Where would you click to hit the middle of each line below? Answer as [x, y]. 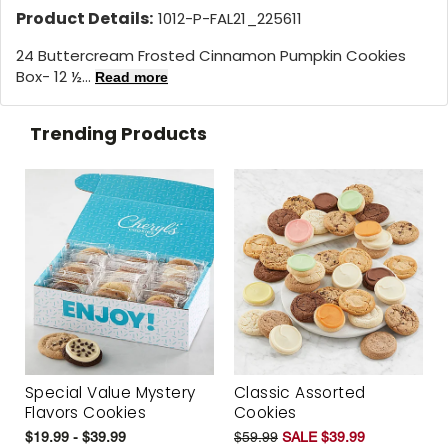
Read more [131, 76]
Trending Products [118, 133]
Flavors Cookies [86, 413]
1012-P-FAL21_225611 [230, 18]
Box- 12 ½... [55, 76]
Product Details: [84, 18]
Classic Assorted [300, 393]
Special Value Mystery [110, 393]
